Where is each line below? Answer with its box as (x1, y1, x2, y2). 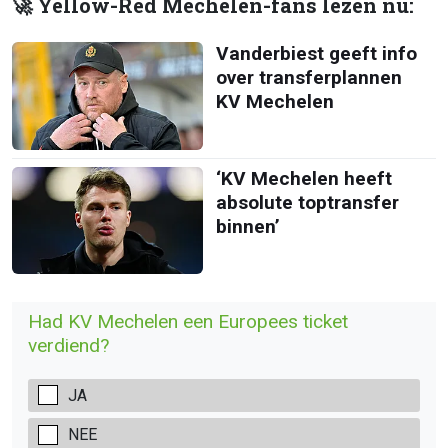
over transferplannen (215, 66, 402, 90)
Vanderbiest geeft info (215, 42, 417, 66)
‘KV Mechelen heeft (215, 166, 392, 190)
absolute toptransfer (215, 190, 399, 214)
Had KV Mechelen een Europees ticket (28, 310, 348, 333)
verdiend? (28, 334, 109, 357)
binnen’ (215, 214, 280, 238)
